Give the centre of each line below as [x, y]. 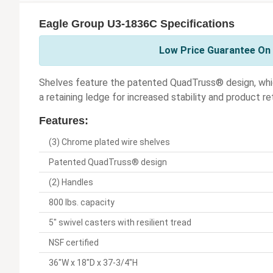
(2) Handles [71, 183]
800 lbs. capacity [82, 203]
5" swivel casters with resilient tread [120, 223]
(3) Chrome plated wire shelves [109, 142]
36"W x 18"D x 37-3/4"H [93, 263]
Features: [64, 121]
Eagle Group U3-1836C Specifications [137, 24]
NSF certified [74, 243]
